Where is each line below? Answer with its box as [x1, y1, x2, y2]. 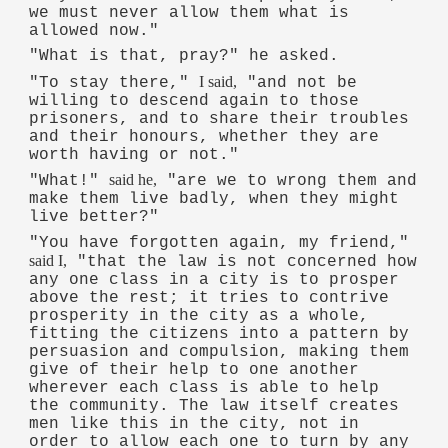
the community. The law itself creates [29, 397, 400, 416]
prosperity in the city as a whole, [29, 307, 370, 326]
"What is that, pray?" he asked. [29, 47, 340, 66]
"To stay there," [29, 73, 200, 92]
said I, [29, 252, 68, 270]
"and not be [237, 73, 358, 92]
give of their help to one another [29, 361, 360, 380]
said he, [109, 171, 158, 189]
